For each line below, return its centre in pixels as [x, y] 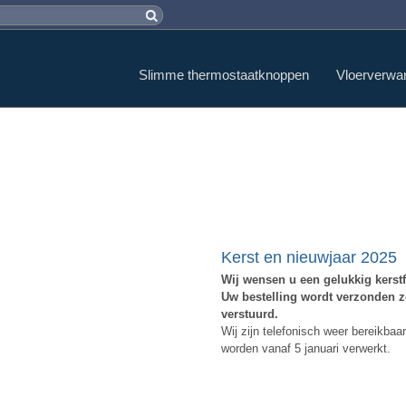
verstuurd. [250, 314]
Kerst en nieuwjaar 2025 [309, 258]
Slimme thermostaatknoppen [224, 75]
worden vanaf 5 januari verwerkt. [306, 349]
